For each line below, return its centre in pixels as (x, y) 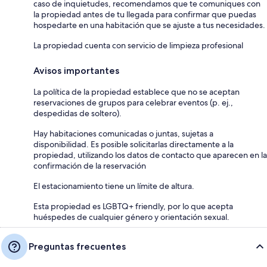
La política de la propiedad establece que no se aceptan (136, 91)
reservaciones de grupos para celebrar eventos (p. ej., (133, 102)
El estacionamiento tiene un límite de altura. (114, 186)
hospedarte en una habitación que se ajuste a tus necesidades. (149, 25)
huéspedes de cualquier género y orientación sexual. (131, 217)
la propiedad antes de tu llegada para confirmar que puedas (145, 14)
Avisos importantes (76, 70)
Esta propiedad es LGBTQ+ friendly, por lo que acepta (133, 206)
